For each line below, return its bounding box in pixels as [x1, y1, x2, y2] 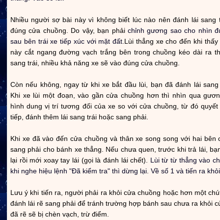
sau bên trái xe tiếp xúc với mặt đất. [10, 37, 125, 45]
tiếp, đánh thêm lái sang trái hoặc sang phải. [10, 112, 148, 121]
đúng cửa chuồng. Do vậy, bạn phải [10, 26, 128, 34]
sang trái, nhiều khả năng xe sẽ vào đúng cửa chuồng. [10, 58, 180, 67]
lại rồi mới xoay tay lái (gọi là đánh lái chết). [10, 156, 150, 164]
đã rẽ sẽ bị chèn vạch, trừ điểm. [10, 210, 109, 218]
